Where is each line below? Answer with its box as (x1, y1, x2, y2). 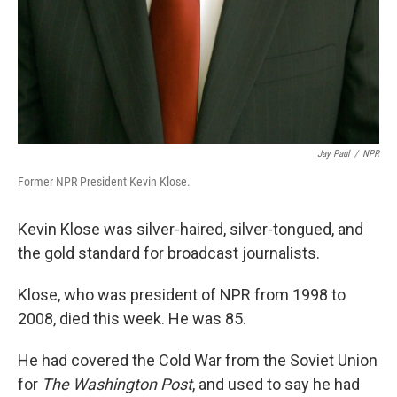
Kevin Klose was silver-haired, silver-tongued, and (18, 220, 363, 238)
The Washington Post (42, 375, 192, 393)
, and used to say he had (192, 375, 360, 393)
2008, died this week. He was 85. (18, 309, 246, 328)
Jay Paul (317, 148, 350, 160)
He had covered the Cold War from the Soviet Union (18, 351, 378, 370)
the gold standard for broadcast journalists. (18, 244, 320, 262)
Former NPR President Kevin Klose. (18, 175, 191, 189)
